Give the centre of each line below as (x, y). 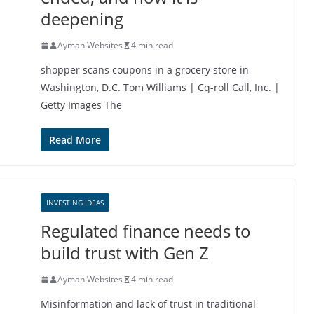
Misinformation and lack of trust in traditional (148, 304)
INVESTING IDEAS (75, 203)
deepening (82, 19)
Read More (75, 140)
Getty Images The (81, 105)
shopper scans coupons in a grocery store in (145, 70)
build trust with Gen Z (125, 253)
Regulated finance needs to (146, 231)
